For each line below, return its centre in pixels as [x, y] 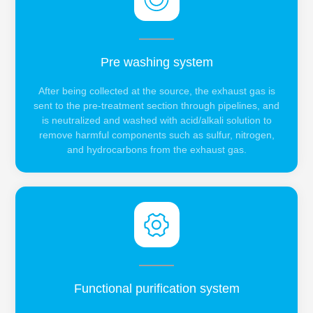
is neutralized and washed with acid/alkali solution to [156, 121]
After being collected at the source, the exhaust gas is [156, 91]
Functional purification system [156, 289]
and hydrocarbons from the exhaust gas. [156, 150]
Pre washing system [156, 63]
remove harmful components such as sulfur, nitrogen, [156, 135]
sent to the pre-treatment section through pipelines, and [156, 106]
